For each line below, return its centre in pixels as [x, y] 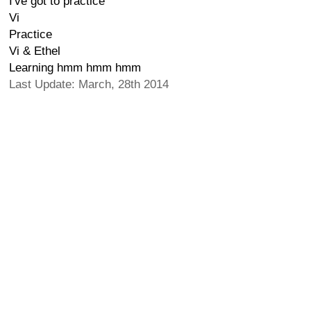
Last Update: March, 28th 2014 [89, 84]
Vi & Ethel [35, 51]
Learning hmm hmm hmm [75, 68]
